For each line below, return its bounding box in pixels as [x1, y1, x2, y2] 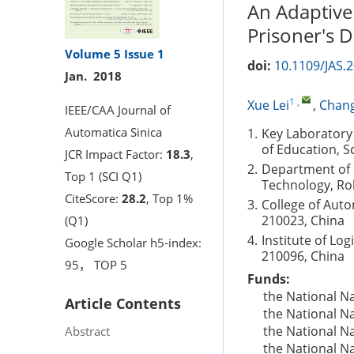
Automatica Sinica [65, 123, 162, 140]
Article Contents [65, 293, 181, 313]
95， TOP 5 [65, 256, 127, 273]
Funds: [247, 270, 290, 288]
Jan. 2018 [65, 67, 122, 84]
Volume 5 [65, 45, 121, 62]
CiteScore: [65, 190, 122, 206]
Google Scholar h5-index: [65, 234, 201, 250]
